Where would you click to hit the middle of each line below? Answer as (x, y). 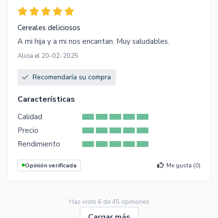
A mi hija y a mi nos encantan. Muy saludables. (93, 41)
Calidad (30, 117)
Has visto (83, 202)
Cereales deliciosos (49, 27)
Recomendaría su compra (72, 77)
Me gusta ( (181, 165)
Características (46, 99)
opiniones (134, 202)
